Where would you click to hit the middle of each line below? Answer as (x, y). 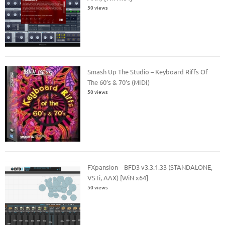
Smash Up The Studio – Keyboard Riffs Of (148, 72)
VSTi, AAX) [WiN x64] (118, 177)
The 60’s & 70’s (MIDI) (119, 82)
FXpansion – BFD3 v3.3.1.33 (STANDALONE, (150, 167)
